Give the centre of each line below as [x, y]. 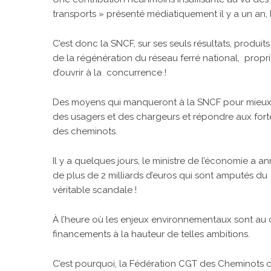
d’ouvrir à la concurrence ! [109, 72]
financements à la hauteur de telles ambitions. [151, 234]
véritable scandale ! [95, 190]
